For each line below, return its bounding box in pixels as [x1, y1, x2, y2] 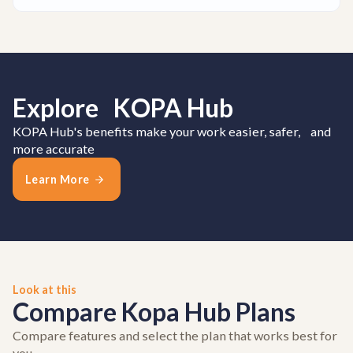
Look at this [13, 283, 77, 297]
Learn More [24, 173, 90, 186]
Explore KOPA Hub [13, 92, 234, 124]
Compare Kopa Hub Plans [13, 296, 296, 328]
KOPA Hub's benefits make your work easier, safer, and [13, 124, 332, 139]
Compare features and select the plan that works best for [13, 328, 338, 344]
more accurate [13, 141, 95, 157]
